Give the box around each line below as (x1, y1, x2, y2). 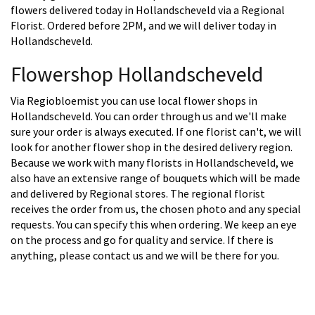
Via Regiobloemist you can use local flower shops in (11, 94, 257, 108)
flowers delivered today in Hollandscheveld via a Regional (11, 3, 285, 18)
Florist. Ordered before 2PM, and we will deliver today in (11, 18, 276, 33)
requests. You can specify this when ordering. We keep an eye (11, 217, 297, 232)
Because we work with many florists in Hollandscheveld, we (11, 155, 294, 170)
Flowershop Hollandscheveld (11, 60, 263, 88)
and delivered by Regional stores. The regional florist (11, 186, 265, 201)
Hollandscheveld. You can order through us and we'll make (11, 109, 287, 124)
